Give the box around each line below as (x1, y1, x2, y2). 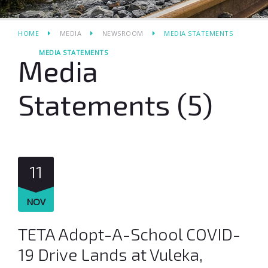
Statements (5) (18, 87, 213, 121)
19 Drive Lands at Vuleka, (18, 244, 203, 264)
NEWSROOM (102, 29, 144, 38)
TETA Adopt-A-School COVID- (18, 224, 240, 244)
